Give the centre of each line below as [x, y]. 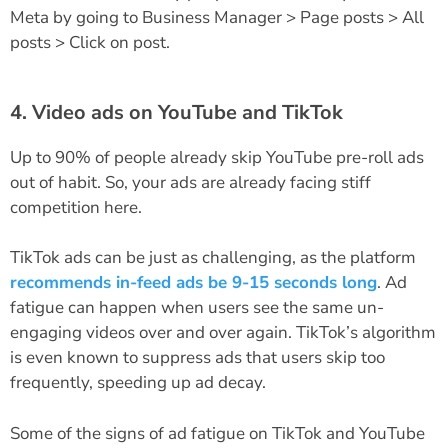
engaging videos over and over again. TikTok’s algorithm [223, 333]
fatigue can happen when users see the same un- [197, 308]
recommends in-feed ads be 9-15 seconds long [193, 283]
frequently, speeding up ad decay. [140, 383]
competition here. [76, 207]
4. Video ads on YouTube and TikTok [176, 112]
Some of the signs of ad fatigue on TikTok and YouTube [217, 433]
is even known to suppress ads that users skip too [197, 358]
